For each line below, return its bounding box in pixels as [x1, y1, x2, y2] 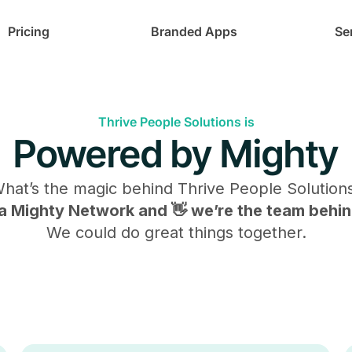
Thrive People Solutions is [97, 114, 255, 130]
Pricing [7, 24, 49, 39]
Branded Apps [151, 24, 238, 39]
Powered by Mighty [13, 130, 339, 177]
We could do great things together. [46, 223, 306, 242]
